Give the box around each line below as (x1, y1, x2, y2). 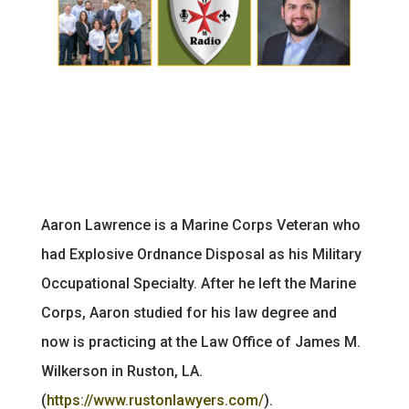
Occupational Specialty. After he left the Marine (40, 275, 356, 292)
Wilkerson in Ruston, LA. (40, 362, 203, 380)
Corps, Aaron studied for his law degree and (40, 304, 337, 321)
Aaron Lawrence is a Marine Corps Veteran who (40, 216, 361, 234)
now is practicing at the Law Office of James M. (40, 333, 361, 351)
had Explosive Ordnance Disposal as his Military (40, 246, 362, 263)
